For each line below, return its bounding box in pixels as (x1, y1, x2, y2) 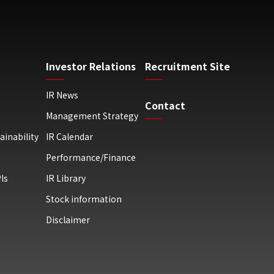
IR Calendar (45, 130, 93, 143)
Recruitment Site (145, 59, 230, 73)
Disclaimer (45, 213, 90, 226)
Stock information (45, 193, 122, 205)
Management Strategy (45, 109, 138, 122)
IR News (45, 89, 78, 101)
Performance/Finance (45, 151, 136, 163)
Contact (145, 98, 185, 113)
